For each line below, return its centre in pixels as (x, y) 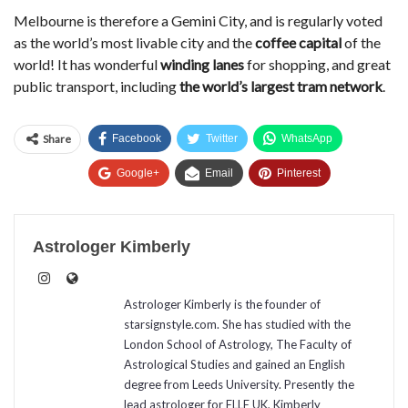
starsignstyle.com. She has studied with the (237, 325)
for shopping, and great (317, 65)
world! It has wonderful (87, 65)
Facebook (137, 139)
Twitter (222, 139)
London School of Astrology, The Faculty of (238, 345)
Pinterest (299, 173)
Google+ (138, 173)
